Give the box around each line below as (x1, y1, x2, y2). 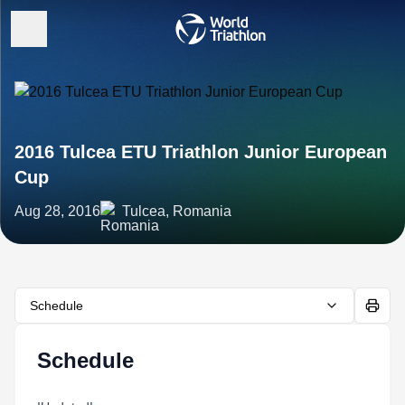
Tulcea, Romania (122, 203, 231, 219)
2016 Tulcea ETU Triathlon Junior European (14, 142, 387, 162)
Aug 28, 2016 (14, 203, 100, 219)
